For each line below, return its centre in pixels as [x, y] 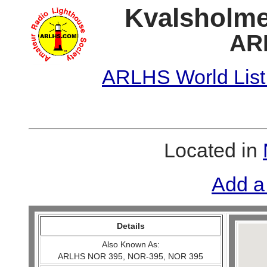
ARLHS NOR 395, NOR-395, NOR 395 [131, 256]
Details [131, 226]
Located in [213, 150]
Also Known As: [131, 244]
